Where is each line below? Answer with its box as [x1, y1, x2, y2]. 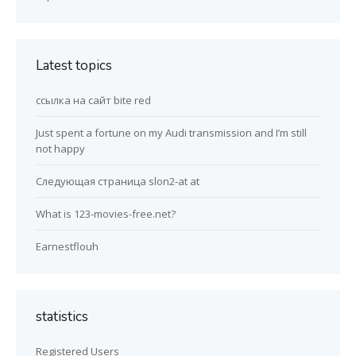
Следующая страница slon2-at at [36, 174, 199, 189]
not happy [36, 141, 85, 157]
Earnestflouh [36, 239, 99, 254]
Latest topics [36, 56, 112, 75]
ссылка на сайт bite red [36, 93, 151, 108]
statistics [36, 308, 88, 327]
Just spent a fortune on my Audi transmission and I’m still [36, 126, 307, 141]
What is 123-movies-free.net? [36, 207, 176, 222]
